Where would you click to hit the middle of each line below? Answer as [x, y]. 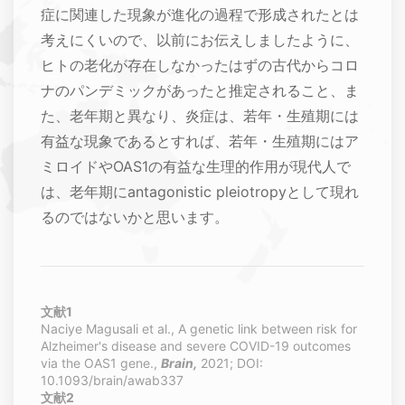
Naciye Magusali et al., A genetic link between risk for [199, 329]
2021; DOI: [230, 363]
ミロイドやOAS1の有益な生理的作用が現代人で [196, 167]
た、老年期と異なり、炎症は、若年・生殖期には [200, 116]
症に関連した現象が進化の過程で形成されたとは [200, 15]
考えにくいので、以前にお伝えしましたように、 [200, 40]
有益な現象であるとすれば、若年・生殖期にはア [200, 141]
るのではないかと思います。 [135, 217]
